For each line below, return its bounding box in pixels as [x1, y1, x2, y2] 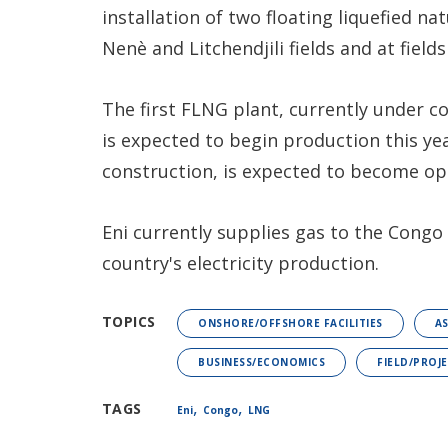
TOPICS [102, 312, 156, 332]
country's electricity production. [102, 251, 379, 276]
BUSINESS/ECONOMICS [198, 355, 325, 370]
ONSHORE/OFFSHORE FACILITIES [198, 316, 383, 331]
